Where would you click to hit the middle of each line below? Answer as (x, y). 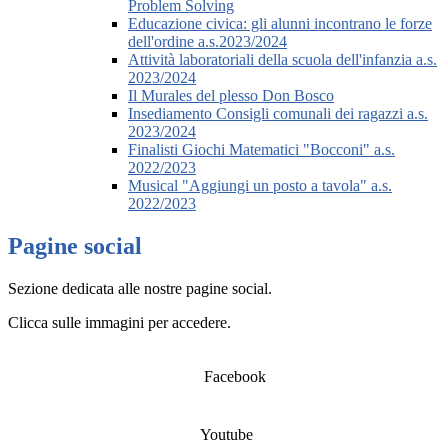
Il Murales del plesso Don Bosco (231, 96)
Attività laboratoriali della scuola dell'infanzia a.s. (282, 60)
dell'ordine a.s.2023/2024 (207, 42)
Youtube (226, 435)
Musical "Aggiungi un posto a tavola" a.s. (260, 186)
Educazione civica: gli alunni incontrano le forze (280, 24)
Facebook (233, 377)
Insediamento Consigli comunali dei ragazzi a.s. (278, 114)
